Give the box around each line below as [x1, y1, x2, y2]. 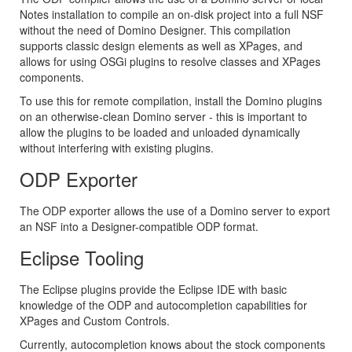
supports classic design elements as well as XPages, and [20, 38, 302, 54]
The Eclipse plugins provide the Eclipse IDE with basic [20, 281, 287, 298]
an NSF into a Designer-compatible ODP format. [20, 218, 258, 235]
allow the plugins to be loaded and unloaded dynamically [20, 124, 300, 141]
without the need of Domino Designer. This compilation [20, 22, 291, 38]
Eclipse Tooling [20, 244, 144, 272]
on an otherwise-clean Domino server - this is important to [20, 108, 307, 125]
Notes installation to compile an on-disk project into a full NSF [20, 6, 324, 23]
